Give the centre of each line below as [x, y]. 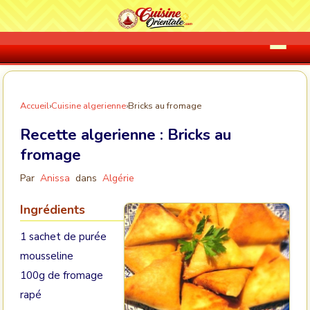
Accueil [35, 106]
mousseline [47, 256]
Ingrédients [53, 210]
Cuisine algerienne [89, 106]
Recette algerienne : [94, 135]
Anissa [55, 178]
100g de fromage [62, 275]
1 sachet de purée [63, 237]
